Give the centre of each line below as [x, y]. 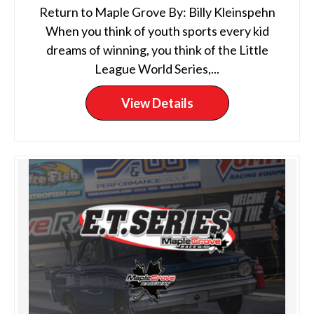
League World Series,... [157, 69]
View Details [157, 103]
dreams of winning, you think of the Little [157, 50]
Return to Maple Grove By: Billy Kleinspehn [157, 12]
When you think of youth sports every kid [157, 31]
